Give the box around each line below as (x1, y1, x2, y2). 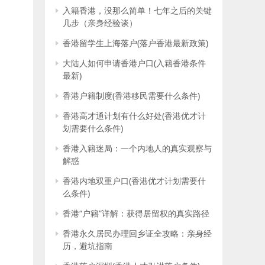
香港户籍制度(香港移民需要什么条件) (63, 90, 200, 101)
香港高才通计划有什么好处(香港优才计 (63, 110, 206, 121)
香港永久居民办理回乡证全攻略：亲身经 (63, 228, 212, 239)
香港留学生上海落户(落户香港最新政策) (63, 37, 208, 49)
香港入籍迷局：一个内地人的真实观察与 (63, 143, 212, 154)
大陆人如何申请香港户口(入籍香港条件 (63, 57, 206, 69)
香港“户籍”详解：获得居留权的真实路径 (63, 208, 209, 219)
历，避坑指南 (63, 240, 112, 251)
